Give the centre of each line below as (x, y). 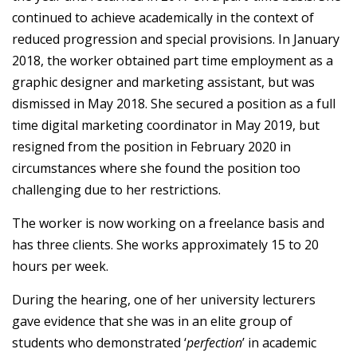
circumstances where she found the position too (156, 168)
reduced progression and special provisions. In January (176, 39)
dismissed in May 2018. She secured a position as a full (174, 104)
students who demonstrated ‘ (99, 343)
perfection (214, 343)
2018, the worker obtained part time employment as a (173, 61)
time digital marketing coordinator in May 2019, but (166, 125)
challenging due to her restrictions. (116, 190)
